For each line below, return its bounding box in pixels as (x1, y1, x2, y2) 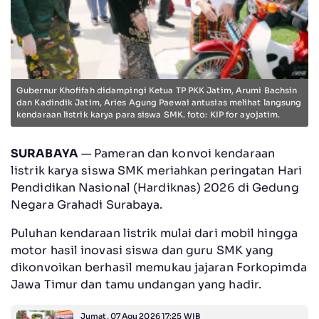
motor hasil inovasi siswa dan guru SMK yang (11, 242, 274, 258)
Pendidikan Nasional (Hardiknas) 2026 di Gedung (11, 179, 299, 195)
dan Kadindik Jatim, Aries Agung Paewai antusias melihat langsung (16, 97, 302, 108)
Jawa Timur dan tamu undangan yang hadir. (11, 276, 265, 292)
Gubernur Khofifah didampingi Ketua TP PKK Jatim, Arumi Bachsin (16, 85, 298, 95)
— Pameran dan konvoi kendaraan (78, 145, 275, 161)
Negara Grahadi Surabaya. (11, 197, 166, 212)
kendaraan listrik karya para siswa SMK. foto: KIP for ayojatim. (16, 109, 281, 120)
